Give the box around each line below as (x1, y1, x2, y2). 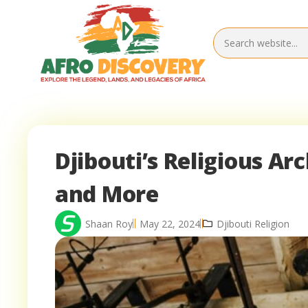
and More (55, 179, 159, 209)
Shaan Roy (85, 217, 133, 230)
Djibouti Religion (217, 217, 289, 230)
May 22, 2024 (140, 217, 200, 230)
